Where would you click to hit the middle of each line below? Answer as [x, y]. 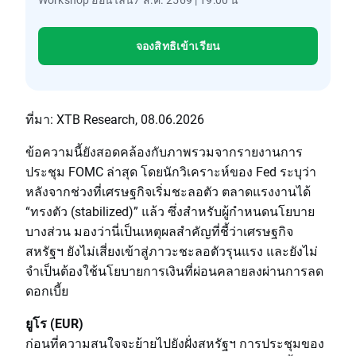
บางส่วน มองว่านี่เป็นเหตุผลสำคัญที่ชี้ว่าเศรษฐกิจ [159, 231]
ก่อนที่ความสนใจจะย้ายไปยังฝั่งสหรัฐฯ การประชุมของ [175, 343]
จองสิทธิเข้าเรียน [178, 46]
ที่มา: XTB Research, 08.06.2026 [115, 119]
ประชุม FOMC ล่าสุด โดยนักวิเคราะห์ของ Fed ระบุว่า [171, 171]
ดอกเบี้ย [47, 290]
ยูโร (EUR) [54, 323]
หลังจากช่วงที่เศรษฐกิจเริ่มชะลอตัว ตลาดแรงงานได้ [168, 191]
